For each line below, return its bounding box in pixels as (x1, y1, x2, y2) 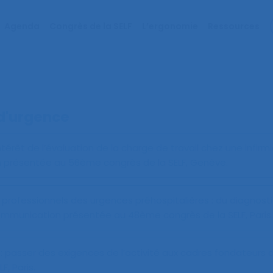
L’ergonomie (142, 20, 198, 32)
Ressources (208, 20, 260, 32)
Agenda (4, 20, 40, 32)
